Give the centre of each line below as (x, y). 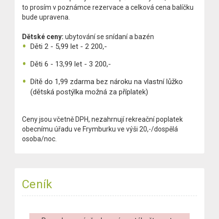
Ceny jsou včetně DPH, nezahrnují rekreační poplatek (102, 119)
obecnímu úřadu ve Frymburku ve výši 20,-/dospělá (100, 129)
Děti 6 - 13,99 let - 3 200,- (71, 64)
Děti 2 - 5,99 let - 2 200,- (69, 46)
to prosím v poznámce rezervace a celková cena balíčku (108, 7)
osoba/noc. (39, 139)
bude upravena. (46, 17)
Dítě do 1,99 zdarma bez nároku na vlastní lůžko (107, 82)
